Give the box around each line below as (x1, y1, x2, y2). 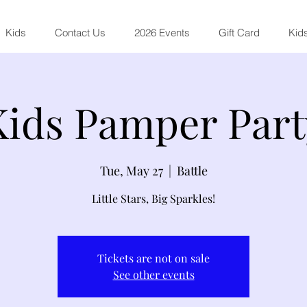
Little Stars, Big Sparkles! (92, 191, 215, 206)
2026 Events (134, 26, 190, 39)
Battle (176, 162, 208, 179)
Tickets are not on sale (97, 250, 210, 265)
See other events (112, 267, 195, 282)
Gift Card (218, 26, 260, 39)
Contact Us (54, 26, 106, 39)
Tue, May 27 (99, 162, 163, 179)
